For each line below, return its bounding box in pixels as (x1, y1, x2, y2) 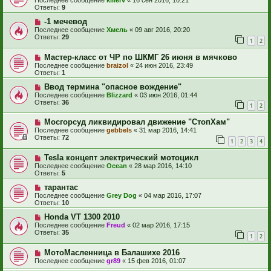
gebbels (106, 126, 132, 134)
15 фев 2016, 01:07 (128, 256, 186, 264)
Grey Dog (106, 192, 137, 200)
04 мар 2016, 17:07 (144, 192, 201, 200)
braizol (106, 61, 128, 69)
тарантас (44, 183, 78, 192)
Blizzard (106, 91, 132, 99)
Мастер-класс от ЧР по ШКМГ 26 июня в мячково (44, 52, 237, 62)
